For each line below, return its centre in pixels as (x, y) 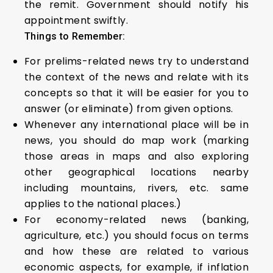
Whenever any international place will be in (136, 125)
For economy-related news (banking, (136, 220)
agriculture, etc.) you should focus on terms (136, 236)
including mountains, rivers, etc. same (136, 188)
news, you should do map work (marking (136, 140)
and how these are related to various (136, 251)
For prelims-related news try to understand (136, 61)
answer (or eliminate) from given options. (129, 109)
